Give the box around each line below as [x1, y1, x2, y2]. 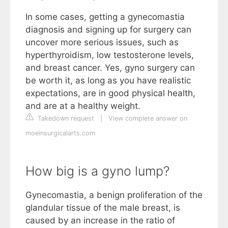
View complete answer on [108, 114, 187, 122]
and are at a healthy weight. [25, 100, 140, 111]
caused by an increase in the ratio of [25, 215, 175, 225]
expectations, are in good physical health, [25, 88, 195, 98]
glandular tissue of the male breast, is [25, 202, 180, 213]
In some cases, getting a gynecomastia [25, 11, 185, 22]
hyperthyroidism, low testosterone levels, [25, 49, 194, 60]
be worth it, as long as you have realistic [25, 75, 191, 85]
